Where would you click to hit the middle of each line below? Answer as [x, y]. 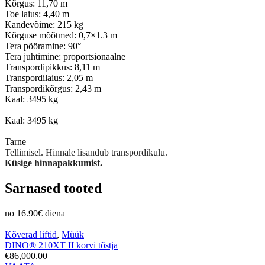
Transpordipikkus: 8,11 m [52, 67]
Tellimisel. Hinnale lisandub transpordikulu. [86, 152]
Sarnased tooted [53, 188]
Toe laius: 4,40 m [37, 14]
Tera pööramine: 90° [43, 46]
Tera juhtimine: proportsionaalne [65, 56]
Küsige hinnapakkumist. [54, 163]
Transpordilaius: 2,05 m [49, 77]
